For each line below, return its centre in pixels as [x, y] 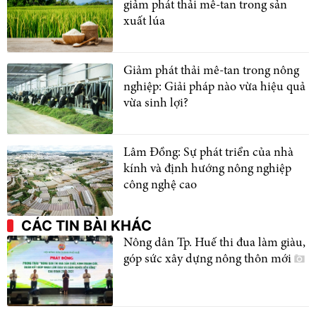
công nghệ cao [160, 185]
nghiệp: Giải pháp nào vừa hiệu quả [214, 87]
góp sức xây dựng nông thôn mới [209, 259]
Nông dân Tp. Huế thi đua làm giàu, [214, 243]
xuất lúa [144, 22]
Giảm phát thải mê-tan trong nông [211, 71]
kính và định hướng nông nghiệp [207, 169]
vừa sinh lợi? [156, 103]
